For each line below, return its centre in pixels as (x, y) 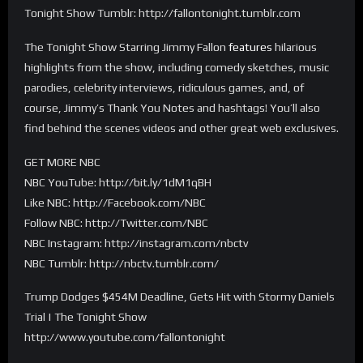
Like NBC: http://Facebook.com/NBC (115, 202)
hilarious (295, 47)
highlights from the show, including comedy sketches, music (177, 67)
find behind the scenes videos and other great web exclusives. (181, 128)
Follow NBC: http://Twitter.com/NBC (116, 222)
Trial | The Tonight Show (85, 317)
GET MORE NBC (62, 162)
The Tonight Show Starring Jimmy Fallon (126, 47)
